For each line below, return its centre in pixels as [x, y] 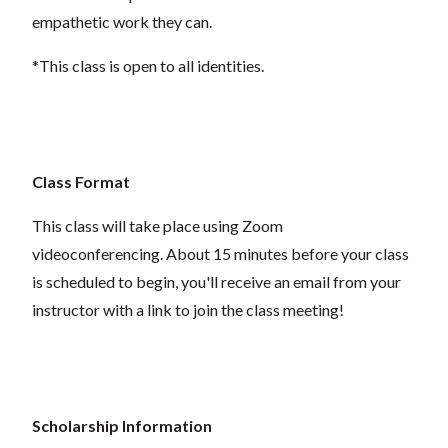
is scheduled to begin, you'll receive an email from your [216, 281]
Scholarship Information [122, 425]
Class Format [81, 181]
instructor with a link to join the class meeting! [188, 309]
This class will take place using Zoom [157, 225]
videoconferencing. [99, 253]
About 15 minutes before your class [287, 253]
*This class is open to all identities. [148, 65]
